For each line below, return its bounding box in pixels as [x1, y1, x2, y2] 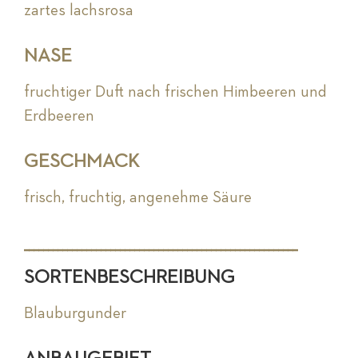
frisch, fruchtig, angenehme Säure [24, 189, 252, 206]
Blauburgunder [24, 305, 126, 322]
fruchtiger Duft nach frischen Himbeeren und [24, 84, 327, 101]
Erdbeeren [24, 108, 94, 125]
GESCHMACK [24, 152, 139, 172]
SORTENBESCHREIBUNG [24, 268, 235, 288]
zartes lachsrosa [24, 2, 133, 19]
